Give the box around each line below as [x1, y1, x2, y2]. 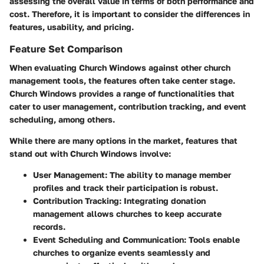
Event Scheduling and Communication [33, 234, 184, 245]
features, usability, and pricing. [9, 21, 134, 32]
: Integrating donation [119, 195, 206, 206]
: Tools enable [184, 234, 240, 245]
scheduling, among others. [9, 114, 115, 124]
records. [33, 221, 65, 232]
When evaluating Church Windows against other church [9, 62, 230, 72]
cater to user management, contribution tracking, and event [9, 101, 246, 111]
